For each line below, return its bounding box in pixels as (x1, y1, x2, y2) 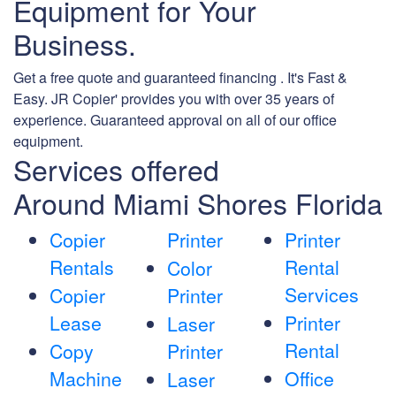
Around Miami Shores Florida (13, 182, 383, 224)
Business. (13, 23, 136, 65)
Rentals (49, 254, 114, 281)
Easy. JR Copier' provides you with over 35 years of (13, 88, 334, 110)
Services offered (13, 148, 219, 190)
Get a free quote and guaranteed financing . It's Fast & (13, 67, 347, 88)
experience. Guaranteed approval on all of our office (13, 110, 337, 131)
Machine (49, 365, 122, 392)
